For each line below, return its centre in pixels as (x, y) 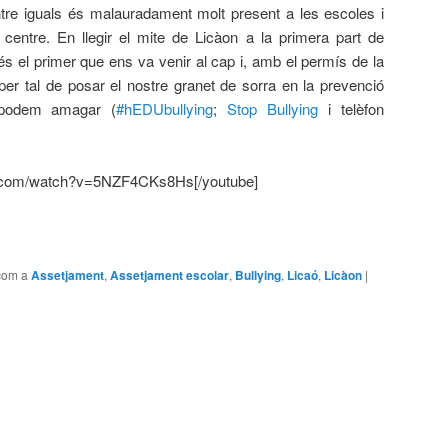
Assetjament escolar (169, 274)
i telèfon (351, 108)
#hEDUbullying (165, 108)
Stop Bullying (273, 108)
